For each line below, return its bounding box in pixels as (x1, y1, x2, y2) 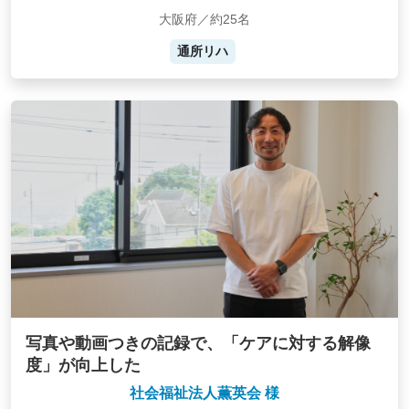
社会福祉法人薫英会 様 (130, 384, 279, 401)
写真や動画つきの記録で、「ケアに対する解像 (26, 333, 371, 352)
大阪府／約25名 (159, 11, 250, 26)
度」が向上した (26, 355, 141, 374)
